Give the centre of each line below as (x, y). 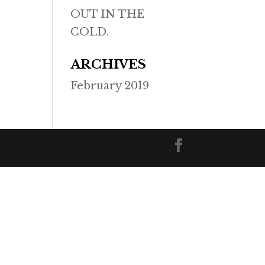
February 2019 (110, 86)
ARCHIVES (109, 64)
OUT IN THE (108, 14)
